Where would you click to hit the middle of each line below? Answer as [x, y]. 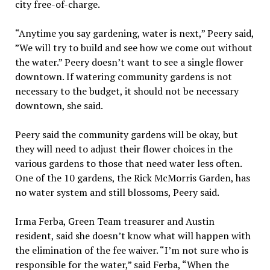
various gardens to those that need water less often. [128, 164]
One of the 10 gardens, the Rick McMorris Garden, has [132, 178]
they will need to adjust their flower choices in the [124, 149]
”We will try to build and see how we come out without [133, 48]
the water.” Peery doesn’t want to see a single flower [129, 62]
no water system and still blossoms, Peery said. [117, 193]
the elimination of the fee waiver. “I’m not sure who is [131, 250]
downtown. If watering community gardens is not [123, 77]
